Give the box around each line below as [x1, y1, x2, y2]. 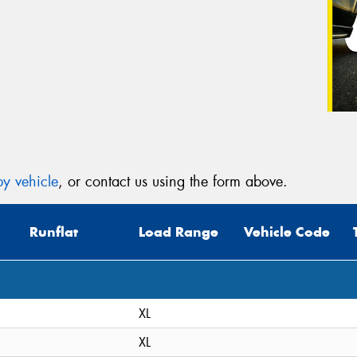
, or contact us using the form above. [58, 171, 288, 191]
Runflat [29, 223, 78, 241]
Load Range [139, 223, 218, 241]
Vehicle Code [244, 223, 330, 241]
